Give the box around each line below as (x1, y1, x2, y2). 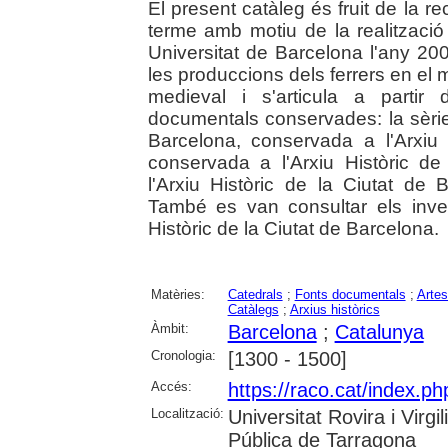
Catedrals (227, 287, 283, 302)
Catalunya (334, 321, 424, 343)
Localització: (150, 406, 224, 421)
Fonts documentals (294, 287, 406, 302)
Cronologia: (150, 348, 216, 363)
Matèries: (150, 287, 205, 302)
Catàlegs (227, 302, 279, 317)
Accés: (150, 379, 192, 394)
